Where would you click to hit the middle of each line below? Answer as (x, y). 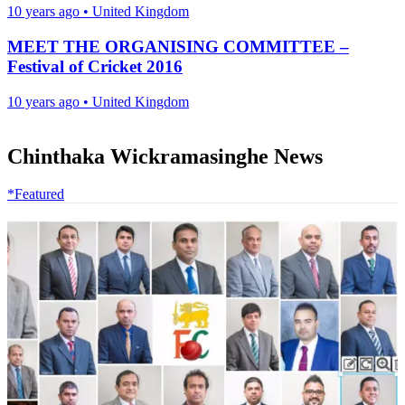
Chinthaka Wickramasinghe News (165, 156)
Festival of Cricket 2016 (95, 66)
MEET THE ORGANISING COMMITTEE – (178, 46)
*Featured (36, 194)
